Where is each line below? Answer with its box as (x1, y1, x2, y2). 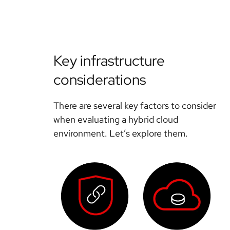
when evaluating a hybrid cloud (53, 113, 178, 126)
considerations (53, 70, 146, 90)
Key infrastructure (53, 51, 165, 71)
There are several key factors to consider (53, 100, 216, 112)
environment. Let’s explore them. (53, 127, 188, 140)
